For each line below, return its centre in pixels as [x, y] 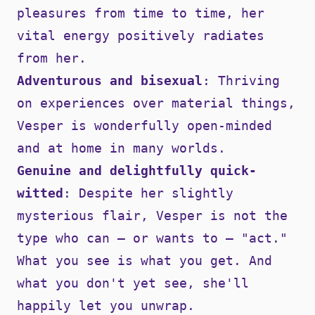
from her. [52, 58]
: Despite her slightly [148, 193]
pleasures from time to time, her [141, 13]
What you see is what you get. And [144, 261]
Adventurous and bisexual [110, 81]
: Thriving [241, 81]
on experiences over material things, [156, 103]
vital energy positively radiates [141, 36]
